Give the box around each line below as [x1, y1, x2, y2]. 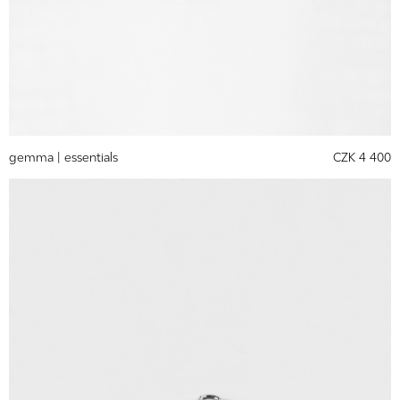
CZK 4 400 [333, 148, 391, 164]
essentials [64, 148, 118, 164]
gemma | [9, 148, 64, 164]
